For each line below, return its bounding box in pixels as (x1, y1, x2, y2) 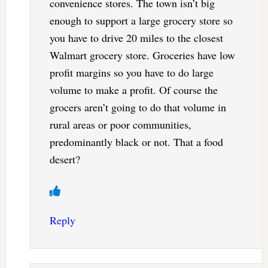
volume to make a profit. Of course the (49, 83, 218, 98)
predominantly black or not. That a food (49, 135, 223, 150)
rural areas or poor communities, (49, 117, 191, 132)
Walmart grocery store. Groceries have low (49, 48, 235, 63)
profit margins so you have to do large (49, 65, 214, 80)
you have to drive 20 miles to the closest (49, 31, 223, 45)
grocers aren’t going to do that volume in (49, 100, 226, 115)
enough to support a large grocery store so (49, 13, 233, 28)
